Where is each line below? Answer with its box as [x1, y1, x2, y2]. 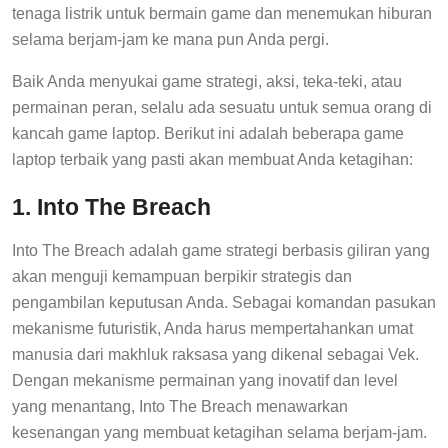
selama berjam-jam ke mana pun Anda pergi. [12, 30, 329, 48]
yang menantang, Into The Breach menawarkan [12, 397, 348, 415]
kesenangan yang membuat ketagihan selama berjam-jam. [12, 423, 427, 441]
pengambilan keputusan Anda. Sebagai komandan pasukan [12, 293, 436, 311]
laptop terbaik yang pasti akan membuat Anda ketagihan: [12, 150, 413, 168]
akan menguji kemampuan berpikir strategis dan [12, 267, 352, 285]
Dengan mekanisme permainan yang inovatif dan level [12, 371, 398, 389]
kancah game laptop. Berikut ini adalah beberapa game [12, 124, 404, 142]
